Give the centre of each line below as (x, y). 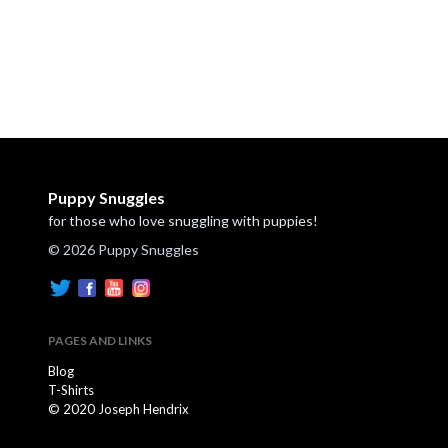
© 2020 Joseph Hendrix (118, 409)
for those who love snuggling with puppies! (183, 221)
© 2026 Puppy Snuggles (123, 250)
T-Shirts (71, 390)
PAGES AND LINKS (100, 341)
